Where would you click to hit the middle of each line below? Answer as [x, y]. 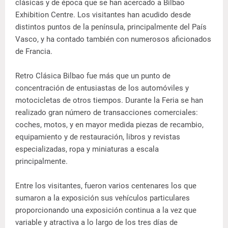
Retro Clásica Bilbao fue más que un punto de [93, 76]
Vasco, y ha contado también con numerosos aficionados [113, 39]
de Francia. [34, 51]
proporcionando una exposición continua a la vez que [106, 210]
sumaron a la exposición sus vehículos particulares [103, 198]
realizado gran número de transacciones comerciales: [107, 112]
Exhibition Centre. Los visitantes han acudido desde [103, 15]
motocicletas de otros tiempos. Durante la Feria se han [109, 100]
